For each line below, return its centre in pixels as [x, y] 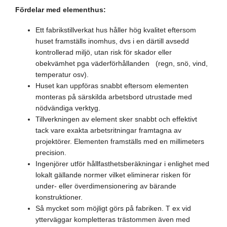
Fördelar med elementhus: [61, 10]
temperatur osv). [62, 74]
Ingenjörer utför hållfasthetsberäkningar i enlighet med [122, 164]
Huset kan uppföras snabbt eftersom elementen [112, 86]
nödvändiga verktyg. [68, 108]
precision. [51, 153]
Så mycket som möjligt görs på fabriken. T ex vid [113, 208]
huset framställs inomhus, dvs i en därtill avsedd [112, 41]
